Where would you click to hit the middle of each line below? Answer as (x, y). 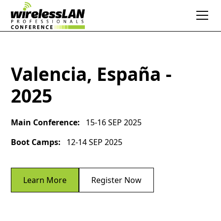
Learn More (45, 180)
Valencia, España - (92, 74)
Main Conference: (46, 122)
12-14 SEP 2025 (94, 142)
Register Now (117, 180)
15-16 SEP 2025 (113, 122)
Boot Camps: (36, 142)
